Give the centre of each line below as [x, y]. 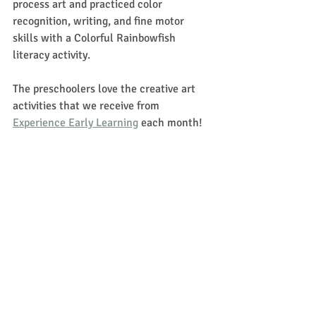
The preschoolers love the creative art [105, 89]
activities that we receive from [87, 105]
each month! [170, 122]
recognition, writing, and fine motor [100, 21]
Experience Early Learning [75, 122]
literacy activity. [53, 55]
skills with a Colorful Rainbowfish [96, 38]
